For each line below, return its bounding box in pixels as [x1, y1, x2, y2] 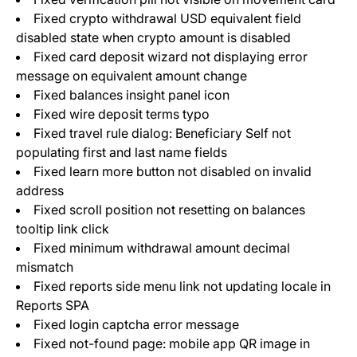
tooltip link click [16, 221, 109, 237]
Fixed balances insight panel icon [33, 87, 229, 104]
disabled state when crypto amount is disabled [16, 29, 291, 46]
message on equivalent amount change [16, 68, 247, 84]
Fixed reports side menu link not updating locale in [33, 278, 331, 295]
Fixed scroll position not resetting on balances [33, 202, 305, 218]
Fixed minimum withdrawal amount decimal [33, 240, 290, 257]
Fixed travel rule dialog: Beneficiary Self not [33, 125, 291, 142]
